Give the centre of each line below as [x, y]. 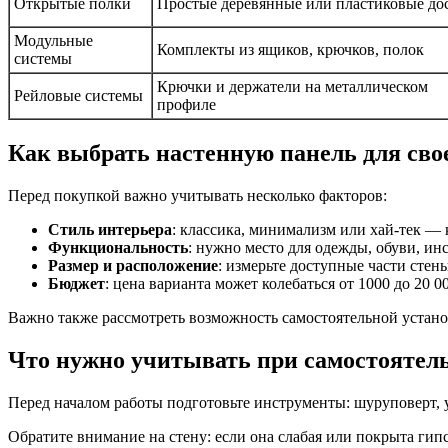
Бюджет [76, 283]
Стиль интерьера [110, 229]
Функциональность [118, 247]
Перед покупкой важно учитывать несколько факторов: [197, 195]
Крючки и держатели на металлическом [292, 87]
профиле [186, 105]
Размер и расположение [133, 265]
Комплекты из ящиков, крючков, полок [290, 50]
